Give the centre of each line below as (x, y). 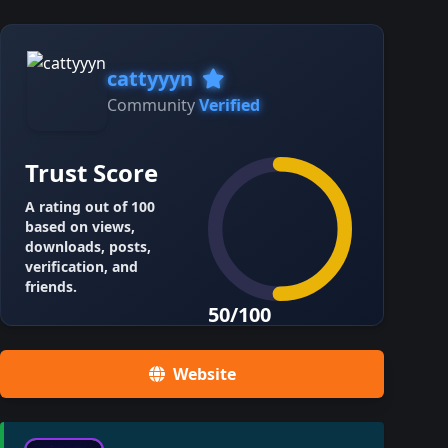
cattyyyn (152, 78)
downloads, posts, (88, 246)
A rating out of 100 (90, 206)
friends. (51, 286)
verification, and (81, 266)
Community (153, 105)
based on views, (80, 226)
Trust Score (91, 172)
